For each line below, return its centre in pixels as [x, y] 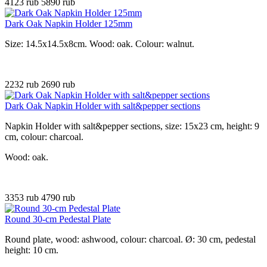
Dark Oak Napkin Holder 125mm [69, 24]
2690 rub [58, 85]
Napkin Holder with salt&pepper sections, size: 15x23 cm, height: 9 [132, 126]
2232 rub [23, 85]
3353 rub [23, 198]
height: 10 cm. [32, 250]
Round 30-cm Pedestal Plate [58, 219]
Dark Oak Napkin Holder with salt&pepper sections [103, 106]
